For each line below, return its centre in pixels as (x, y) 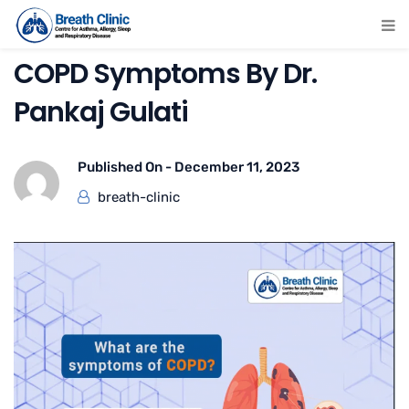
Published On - (126, 167)
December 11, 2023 (237, 167)
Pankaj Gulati (101, 112)
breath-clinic (139, 197)
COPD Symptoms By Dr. (165, 74)
